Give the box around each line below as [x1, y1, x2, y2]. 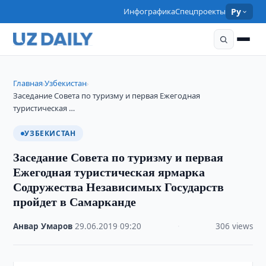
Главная [13, 78, 43, 88]
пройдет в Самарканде [13, 193, 137, 210]
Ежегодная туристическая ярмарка [13, 163, 205, 180]
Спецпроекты [175, 6, 226, 17]
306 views [215, 221, 253, 232]
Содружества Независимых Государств [13, 178, 224, 195]
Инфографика [123, 6, 176, 17]
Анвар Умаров [13, 221, 73, 232]
